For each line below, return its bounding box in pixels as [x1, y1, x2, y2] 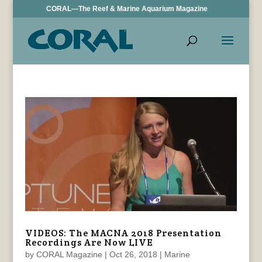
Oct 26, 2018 [109, 250, 157, 260]
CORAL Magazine [36, 250, 102, 260]
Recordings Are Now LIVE [25, 236, 153, 249]
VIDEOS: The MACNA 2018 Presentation [25, 227, 222, 240]
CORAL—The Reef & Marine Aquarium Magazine [46, 5, 208, 13]
